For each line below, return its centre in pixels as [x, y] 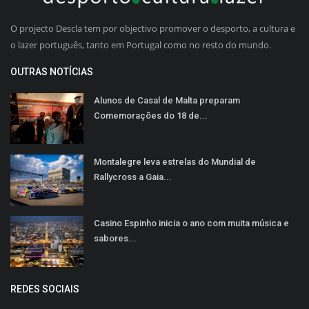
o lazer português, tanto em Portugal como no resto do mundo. [141, 44]
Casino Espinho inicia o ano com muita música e [191, 223]
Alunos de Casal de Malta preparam [167, 100]
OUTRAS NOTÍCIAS [52, 71]
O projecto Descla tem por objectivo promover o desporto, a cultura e [153, 28]
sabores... [115, 238]
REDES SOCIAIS [45, 289]
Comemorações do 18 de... [151, 115]
